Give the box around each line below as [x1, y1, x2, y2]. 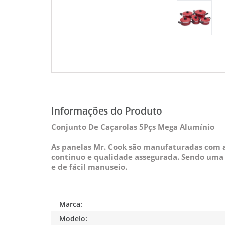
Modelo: [59, 213, 88, 223]
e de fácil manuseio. [51, 161, 128, 172]
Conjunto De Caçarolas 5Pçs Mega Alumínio [51, 121, 215, 132]
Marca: [59, 199, 83, 209]
